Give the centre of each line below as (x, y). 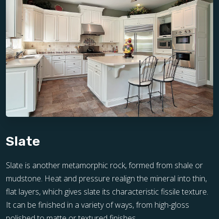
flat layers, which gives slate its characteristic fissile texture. (107, 192)
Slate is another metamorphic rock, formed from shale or (104, 165)
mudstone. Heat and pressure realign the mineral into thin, (106, 178)
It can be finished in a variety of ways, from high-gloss (98, 205)
